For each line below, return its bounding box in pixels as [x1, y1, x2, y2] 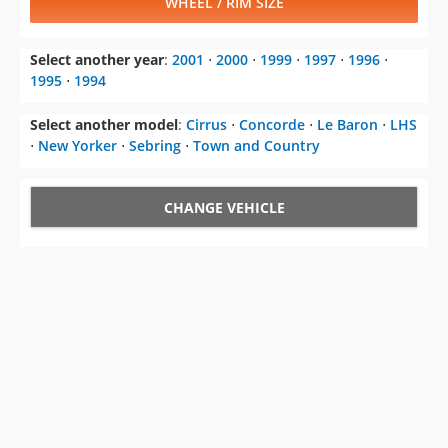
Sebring [129, 136, 181, 155]
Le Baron [317, 115, 378, 134]
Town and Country [193, 136, 320, 155]
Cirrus [186, 115, 227, 134]
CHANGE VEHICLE [163, 198, 285, 217]
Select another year [30, 50, 164, 69]
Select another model [30, 115, 178, 134]
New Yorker [38, 136, 117, 155]
